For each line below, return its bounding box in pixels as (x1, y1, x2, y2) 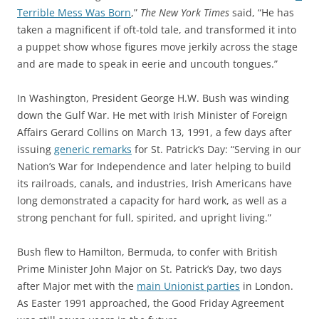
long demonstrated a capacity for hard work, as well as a (17, 194, 287, 208)
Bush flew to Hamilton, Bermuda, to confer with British (17, 245, 278, 259)
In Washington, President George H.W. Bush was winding (17, 91, 289, 105)
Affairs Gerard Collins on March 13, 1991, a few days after (17, 125, 292, 140)
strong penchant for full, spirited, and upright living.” (17, 211, 271, 225)
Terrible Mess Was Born (17, 6, 131, 20)
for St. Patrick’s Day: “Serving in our (132, 142, 301, 157)
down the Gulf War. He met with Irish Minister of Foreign (17, 108, 288, 122)
